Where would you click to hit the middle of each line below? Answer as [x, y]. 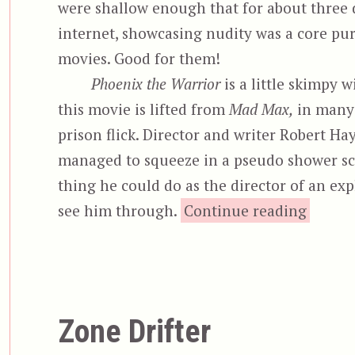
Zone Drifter [134, 332]
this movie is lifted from [143, 109]
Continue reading [245, 211]
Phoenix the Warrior [156, 84]
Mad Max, [261, 109]
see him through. [119, 211]
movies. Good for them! [139, 59]
